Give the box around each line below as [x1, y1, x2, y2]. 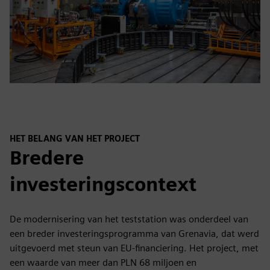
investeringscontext [10, 172, 196, 196]
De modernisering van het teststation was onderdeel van [10, 213, 248, 225]
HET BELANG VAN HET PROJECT [10, 133, 140, 144]
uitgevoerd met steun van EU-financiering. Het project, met [10, 242, 259, 254]
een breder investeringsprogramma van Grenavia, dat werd [10, 227, 259, 239]
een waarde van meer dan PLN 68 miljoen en [10, 256, 196, 268]
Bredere [10, 145, 84, 169]
